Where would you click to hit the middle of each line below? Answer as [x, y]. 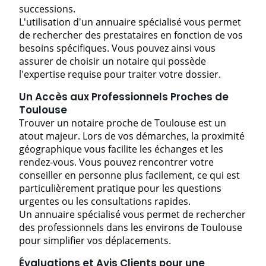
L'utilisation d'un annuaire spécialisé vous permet [130, 22]
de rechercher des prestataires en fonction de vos [131, 35]
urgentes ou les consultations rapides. [105, 201]
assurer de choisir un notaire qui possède [113, 61]
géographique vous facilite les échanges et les [121, 149]
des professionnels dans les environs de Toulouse [131, 227]
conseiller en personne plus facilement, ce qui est [129, 175]
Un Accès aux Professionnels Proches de [124, 96]
